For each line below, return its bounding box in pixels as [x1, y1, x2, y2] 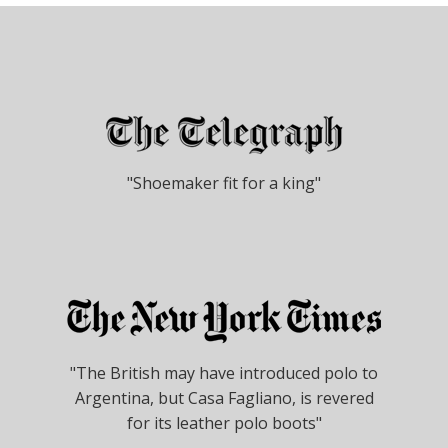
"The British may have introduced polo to [70, 361, 378, 384]
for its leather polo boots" [126, 411, 322, 434]
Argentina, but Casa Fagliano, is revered [74, 386, 374, 409]
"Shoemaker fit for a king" [127, 171, 321, 194]
